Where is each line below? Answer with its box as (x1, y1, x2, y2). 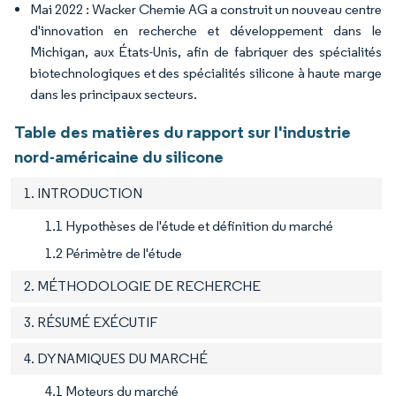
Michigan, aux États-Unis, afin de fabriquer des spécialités (30, 42, 382, 60)
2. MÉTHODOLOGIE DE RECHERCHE (24, 277, 261, 294)
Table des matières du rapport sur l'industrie (14, 120, 351, 142)
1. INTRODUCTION (24, 184, 142, 202)
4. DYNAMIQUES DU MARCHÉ (24, 349, 208, 367)
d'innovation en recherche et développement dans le (30, 21, 382, 39)
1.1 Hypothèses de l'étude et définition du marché (45, 217, 333, 234)
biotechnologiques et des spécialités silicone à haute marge (30, 64, 382, 81)
